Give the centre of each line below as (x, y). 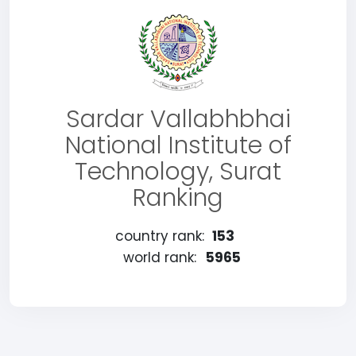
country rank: (160, 236)
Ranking (178, 198)
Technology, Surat (178, 172)
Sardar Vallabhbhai (178, 119)
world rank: (160, 257)
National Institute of (178, 145)
